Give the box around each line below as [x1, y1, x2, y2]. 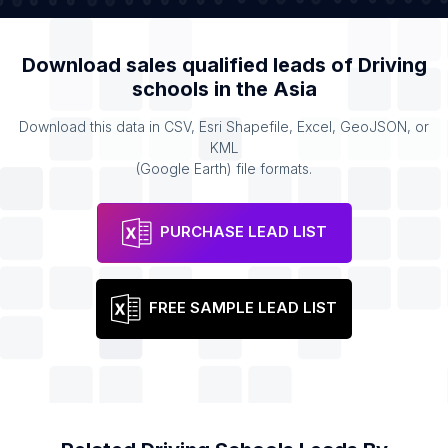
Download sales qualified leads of [21, 53, 358, 77]
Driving [357, 53, 427, 77]
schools [131, 77, 209, 101]
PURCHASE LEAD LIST [159, 222, 327, 242]
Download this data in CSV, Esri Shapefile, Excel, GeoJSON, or [19, 118, 429, 135]
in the [208, 77, 273, 101]
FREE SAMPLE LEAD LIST [149, 298, 337, 318]
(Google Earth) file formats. [136, 160, 312, 177]
